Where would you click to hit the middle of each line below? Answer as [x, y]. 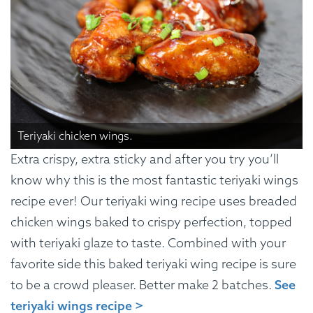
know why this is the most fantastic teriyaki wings [154, 180]
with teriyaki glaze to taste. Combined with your [148, 242]
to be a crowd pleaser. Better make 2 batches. [143, 284]
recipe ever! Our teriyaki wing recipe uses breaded [154, 201]
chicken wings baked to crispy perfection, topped [151, 221]
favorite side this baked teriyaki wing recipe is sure [153, 263]
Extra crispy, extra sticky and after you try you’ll [145, 159]
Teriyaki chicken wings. [75, 135]
